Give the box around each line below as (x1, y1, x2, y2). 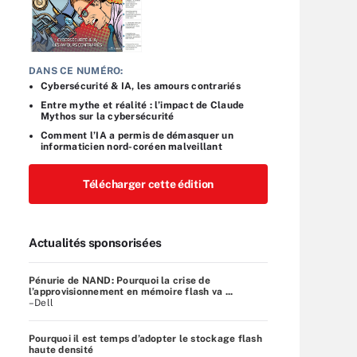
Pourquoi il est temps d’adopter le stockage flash (29, 332, 262, 344)
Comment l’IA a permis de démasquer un (41, 129, 233, 141)
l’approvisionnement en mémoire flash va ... (29, 285, 233, 297)
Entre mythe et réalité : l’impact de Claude (41, 99, 245, 111)
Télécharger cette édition (83, 177, 214, 190)
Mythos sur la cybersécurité (41, 110, 175, 122)
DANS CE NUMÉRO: (29, 65, 124, 76)
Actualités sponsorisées (29, 235, 163, 249)
